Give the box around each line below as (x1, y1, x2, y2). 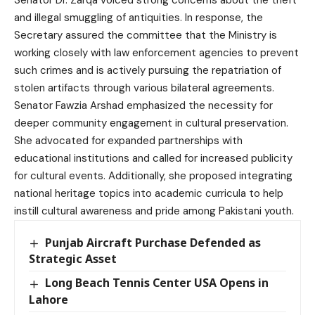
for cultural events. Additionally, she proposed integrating (14, 169, 292, 184)
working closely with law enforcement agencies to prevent (14, 46, 299, 60)
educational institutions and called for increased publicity (14, 151, 292, 166)
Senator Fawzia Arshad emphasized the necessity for (14, 98, 273, 113)
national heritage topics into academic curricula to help (14, 186, 283, 201)
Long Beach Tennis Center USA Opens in (45, 275, 269, 291)
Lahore (29, 291, 68, 307)
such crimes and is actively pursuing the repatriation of (14, 63, 281, 78)
